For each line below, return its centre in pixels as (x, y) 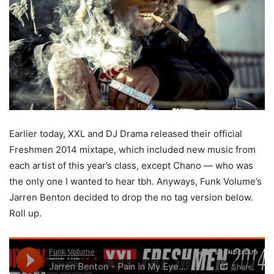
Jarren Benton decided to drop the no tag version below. (131, 197)
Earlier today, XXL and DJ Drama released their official (126, 133)
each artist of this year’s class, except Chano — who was (131, 165)
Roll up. (25, 213)
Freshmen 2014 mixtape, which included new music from (132, 149)
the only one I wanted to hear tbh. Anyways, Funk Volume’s (135, 181)
